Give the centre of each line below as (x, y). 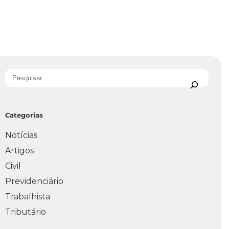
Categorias (24, 115)
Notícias (21, 135)
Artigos (19, 151)
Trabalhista (28, 197)
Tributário (26, 212)
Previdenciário (34, 181)
